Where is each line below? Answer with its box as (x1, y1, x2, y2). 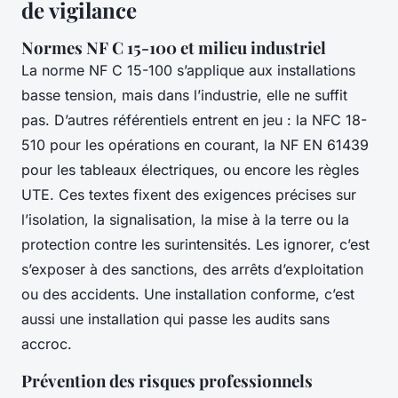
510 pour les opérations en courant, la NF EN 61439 (21, 136, 369, 155)
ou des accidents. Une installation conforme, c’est (21, 285, 354, 304)
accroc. (21, 335, 72, 354)
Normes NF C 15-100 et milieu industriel (21, 36, 326, 60)
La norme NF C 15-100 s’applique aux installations (21, 61, 355, 80)
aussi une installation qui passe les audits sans (21, 310, 330, 329)
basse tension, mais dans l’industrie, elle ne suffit (21, 86, 347, 105)
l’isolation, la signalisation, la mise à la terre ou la (21, 211, 349, 229)
